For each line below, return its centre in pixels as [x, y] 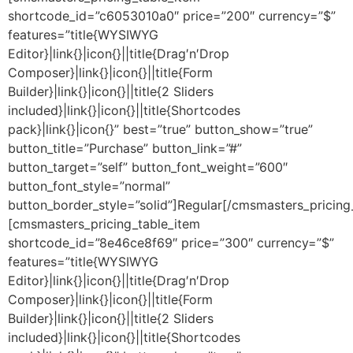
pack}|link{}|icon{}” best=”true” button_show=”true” [160, 129]
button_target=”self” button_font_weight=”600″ [148, 167]
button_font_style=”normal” [89, 186]
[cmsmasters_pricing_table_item [104, 224]
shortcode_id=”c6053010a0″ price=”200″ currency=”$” [172, 16]
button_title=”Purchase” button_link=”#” [125, 148]
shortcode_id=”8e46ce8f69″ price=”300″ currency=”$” [171, 243]
